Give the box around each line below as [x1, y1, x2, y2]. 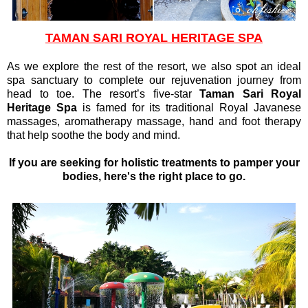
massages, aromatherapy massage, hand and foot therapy [7, 115, 301, 127]
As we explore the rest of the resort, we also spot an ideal [7, 60, 301, 72]
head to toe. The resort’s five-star [7, 87, 199, 100]
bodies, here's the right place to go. [63, 170, 245, 182]
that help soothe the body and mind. [7, 129, 180, 141]
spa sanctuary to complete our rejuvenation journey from [7, 74, 301, 86]
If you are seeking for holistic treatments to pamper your [8, 156, 300, 168]
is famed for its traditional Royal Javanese [76, 101, 301, 113]
